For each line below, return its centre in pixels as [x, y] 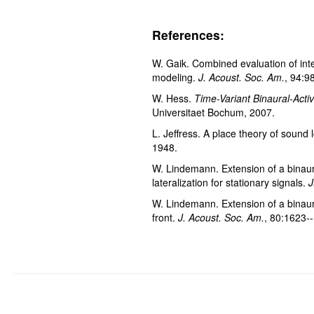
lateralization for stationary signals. [231, 182]
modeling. [176, 77]
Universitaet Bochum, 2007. [214, 112]
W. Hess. [173, 98]
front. [165, 217]
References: [189, 34]
